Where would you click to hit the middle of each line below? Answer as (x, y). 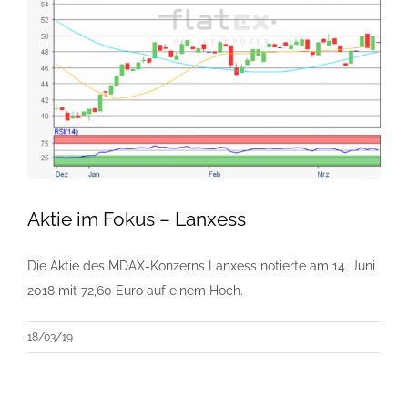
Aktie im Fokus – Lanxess (137, 219)
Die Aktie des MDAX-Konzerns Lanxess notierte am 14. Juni (201, 265)
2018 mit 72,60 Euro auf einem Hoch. (135, 290)
